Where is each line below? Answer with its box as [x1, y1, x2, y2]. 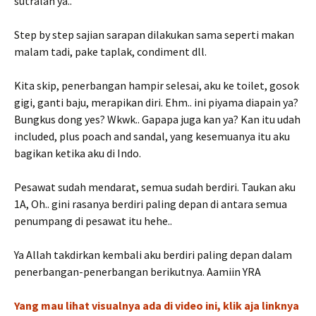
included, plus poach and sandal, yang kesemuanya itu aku [14, 129, 290, 143]
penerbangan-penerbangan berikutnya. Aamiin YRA [14, 265, 261, 279]
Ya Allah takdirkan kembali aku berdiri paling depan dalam [14, 248, 292, 262]
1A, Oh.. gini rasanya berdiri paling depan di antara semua [14, 197, 287, 211]
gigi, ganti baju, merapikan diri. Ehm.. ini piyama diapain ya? [14, 95, 298, 109]
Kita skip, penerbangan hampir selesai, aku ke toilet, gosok [14, 78, 299, 92]
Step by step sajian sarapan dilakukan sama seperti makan [14, 28, 294, 42]
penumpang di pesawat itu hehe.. [14, 214, 172, 228]
